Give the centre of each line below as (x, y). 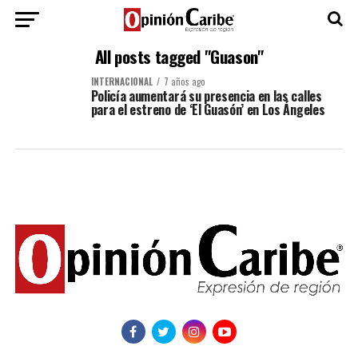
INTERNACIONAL (121, 82)
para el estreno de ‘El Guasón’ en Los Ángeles (208, 109)
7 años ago (184, 82)
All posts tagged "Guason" (179, 56)
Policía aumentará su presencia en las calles (206, 96)
